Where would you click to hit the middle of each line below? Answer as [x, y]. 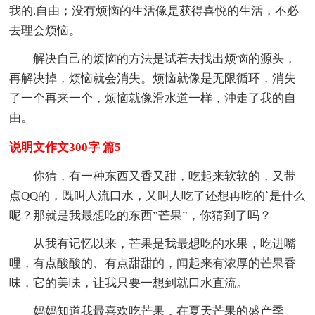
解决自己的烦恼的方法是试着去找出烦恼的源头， [165, 58]
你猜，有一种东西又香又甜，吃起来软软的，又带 [165, 176]
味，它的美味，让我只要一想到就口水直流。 [129, 283]
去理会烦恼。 [45, 30]
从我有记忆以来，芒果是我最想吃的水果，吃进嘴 [165, 243]
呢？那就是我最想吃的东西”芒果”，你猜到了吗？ [141, 215]
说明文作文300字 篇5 [65, 147]
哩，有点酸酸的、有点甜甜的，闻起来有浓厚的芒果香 [153, 263]
